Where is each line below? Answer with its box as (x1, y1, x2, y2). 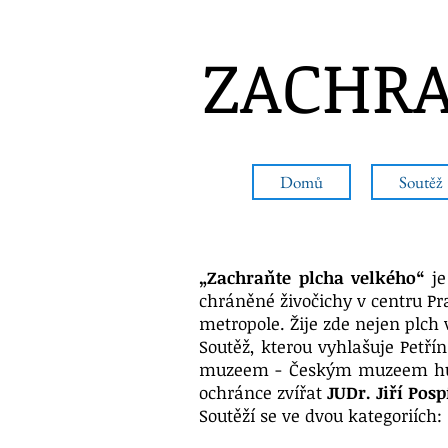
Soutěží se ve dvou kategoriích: (199, 404, 442, 427)
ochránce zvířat (199, 381, 327, 404)
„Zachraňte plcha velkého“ (199, 266, 425, 289)
